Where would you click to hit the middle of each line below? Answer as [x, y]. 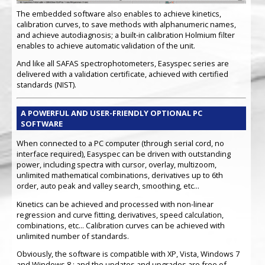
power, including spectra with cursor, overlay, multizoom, [116, 164]
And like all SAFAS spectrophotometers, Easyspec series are [122, 64]
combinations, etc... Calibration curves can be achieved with [120, 225]
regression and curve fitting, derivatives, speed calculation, [120, 214]
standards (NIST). [46, 85]
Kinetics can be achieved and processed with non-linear [115, 204]
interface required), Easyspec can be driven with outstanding [123, 153]
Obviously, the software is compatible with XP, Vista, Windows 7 [128, 254]
